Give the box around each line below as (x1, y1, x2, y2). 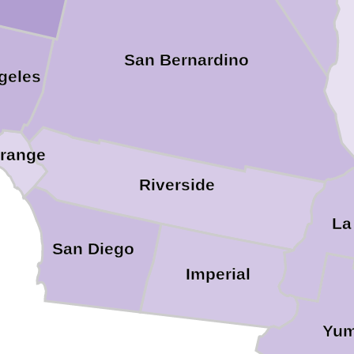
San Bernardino (124, 51, 250, 70)
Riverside (138, 175, 215, 194)
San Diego (51, 239, 134, 258)
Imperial (185, 265, 250, 284)
